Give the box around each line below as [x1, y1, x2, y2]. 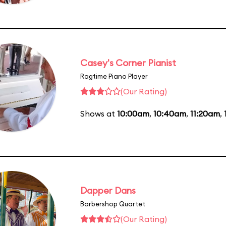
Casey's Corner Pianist [80, 56, 176, 69]
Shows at [80, 108, 117, 119]
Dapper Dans [80, 184, 136, 196]
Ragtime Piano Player [80, 72, 148, 80]
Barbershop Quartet [80, 199, 145, 208]
